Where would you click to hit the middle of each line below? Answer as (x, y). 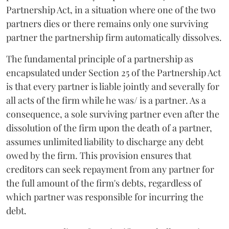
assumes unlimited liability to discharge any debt (105, 141)
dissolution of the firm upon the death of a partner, (109, 128)
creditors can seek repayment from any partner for (110, 169)
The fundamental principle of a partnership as (100, 59)
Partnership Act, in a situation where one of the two (111, 9)
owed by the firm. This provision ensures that (99, 155)
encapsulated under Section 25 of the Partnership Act (113, 72)
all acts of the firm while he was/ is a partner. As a (106, 100)
